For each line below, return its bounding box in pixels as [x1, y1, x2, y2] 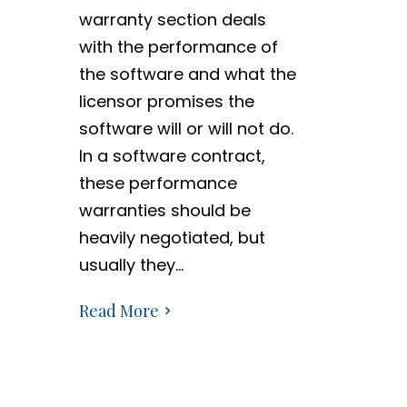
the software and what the [79, 63, 296, 85]
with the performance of [79, 35, 278, 58]
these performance [79, 172, 237, 194]
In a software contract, [79, 144, 265, 167]
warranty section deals [79, 8, 266, 31]
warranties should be [79, 199, 251, 222]
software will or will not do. [79, 117, 293, 140]
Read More [79, 300, 159, 322]
